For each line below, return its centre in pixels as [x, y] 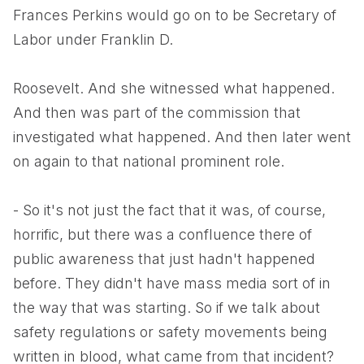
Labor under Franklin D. [93, 39]
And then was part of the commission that [157, 113]
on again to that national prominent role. [149, 161]
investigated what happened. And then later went [182, 137]
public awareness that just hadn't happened [164, 259]
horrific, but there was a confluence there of [162, 234]
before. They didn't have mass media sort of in [172, 283]
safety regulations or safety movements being [170, 332]
